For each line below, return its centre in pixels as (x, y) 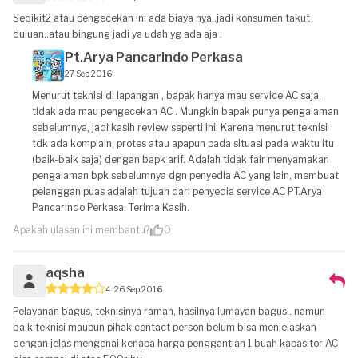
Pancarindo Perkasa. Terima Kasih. (111, 207)
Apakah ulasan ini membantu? (81, 230)
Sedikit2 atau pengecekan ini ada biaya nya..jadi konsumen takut (161, 18)
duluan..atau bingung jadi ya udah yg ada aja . (117, 34)
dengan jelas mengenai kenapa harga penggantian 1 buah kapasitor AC (175, 343)
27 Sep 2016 (88, 73)
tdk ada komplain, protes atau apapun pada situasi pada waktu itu (183, 143)
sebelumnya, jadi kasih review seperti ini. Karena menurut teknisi (180, 127)
